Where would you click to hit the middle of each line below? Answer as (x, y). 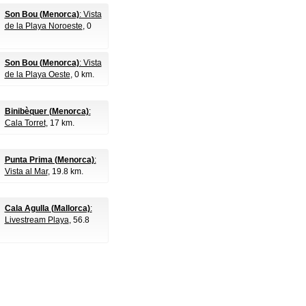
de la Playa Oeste (37, 74)
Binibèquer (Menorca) (46, 111)
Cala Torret (25, 123)
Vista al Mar (26, 171)
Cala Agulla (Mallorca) (47, 208)
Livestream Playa (37, 220)
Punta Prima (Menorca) (49, 160)
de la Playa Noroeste (43, 26)
